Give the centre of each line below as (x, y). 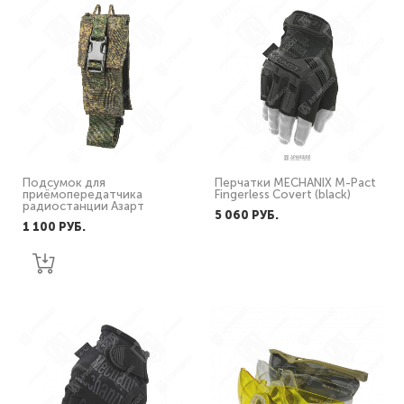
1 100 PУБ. (54, 227)
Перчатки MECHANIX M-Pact (295, 183)
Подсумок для (64, 183)
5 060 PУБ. (247, 215)
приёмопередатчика (83, 194)
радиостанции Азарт (83, 206)
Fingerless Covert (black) (283, 194)
